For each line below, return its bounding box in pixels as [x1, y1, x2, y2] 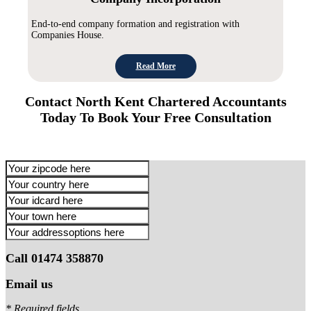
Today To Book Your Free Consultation [40, 110, 271, 126]
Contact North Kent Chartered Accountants [24, 94, 287, 110]
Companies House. [31, 30, 105, 41]
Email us [6, 277, 53, 292]
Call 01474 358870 [6, 251, 103, 266]
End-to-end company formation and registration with [31, 19, 240, 30]
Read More [135, 61, 176, 72]
